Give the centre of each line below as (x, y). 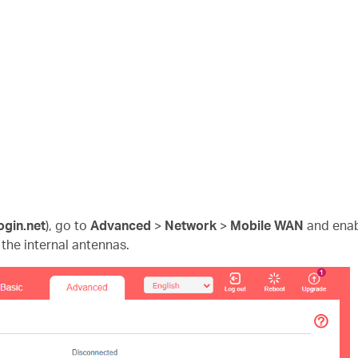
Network (191, 225)
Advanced (121, 225)
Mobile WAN (267, 225)
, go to (70, 225)
